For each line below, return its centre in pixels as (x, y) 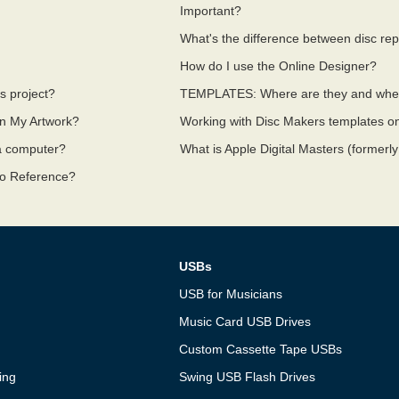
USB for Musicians (230, 294)
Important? (211, 11)
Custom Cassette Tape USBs (260, 349)
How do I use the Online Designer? (279, 66)
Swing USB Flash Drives (247, 377)
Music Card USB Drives (244, 322)
